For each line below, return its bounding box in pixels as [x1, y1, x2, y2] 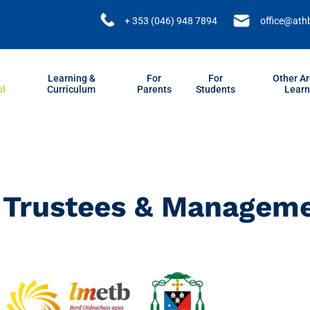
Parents [136, 84, 172, 95]
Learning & [47, 73, 95, 84]
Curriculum [47, 84, 96, 95]
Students [196, 84, 236, 95]
